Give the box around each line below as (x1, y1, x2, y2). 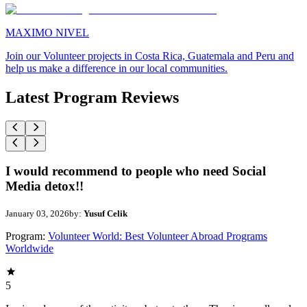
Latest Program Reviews (5, 88, 179, 107)
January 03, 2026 (5, 208, 69, 219)
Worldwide (5, 243, 53, 255)
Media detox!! (5, 179, 84, 194)
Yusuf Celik (84, 208, 127, 219)
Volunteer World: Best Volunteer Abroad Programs (48, 230, 267, 243)
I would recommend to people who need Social (5, 164, 266, 179)
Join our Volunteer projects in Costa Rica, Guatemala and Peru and (5, 50, 294, 62)
